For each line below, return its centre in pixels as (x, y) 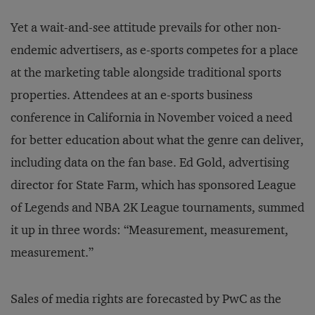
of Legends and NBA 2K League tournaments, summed (157, 208)
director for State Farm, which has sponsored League (153, 185)
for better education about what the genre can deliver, (157, 140)
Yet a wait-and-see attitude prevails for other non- (146, 28)
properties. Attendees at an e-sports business (131, 95)
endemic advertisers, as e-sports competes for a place (154, 50)
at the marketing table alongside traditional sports (146, 73)
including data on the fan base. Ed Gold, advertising (150, 163)
